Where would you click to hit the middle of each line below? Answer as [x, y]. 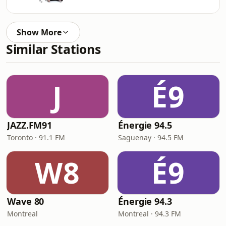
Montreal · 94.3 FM [150, 214]
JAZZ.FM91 [30, 125]
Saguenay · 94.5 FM [151, 137]
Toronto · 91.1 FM [36, 137]
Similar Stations [53, 49]
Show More [39, 32]
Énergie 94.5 [145, 125]
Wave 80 [26, 201]
